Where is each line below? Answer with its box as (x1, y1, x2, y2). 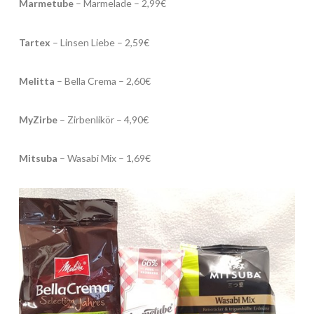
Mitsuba (18, 151, 57, 164)
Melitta (18, 74, 55, 87)
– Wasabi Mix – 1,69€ (57, 151, 151, 164)
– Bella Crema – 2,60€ (54, 74, 151, 87)
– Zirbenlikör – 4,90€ (57, 113, 149, 125)
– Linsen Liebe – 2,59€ (50, 36, 149, 48)
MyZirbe (18, 113, 57, 125)
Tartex (18, 36, 50, 48)
